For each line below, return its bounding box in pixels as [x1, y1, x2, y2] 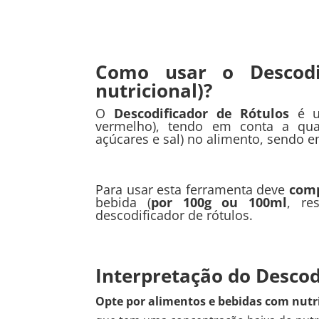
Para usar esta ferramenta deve [95, 181, 289, 199]
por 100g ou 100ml [151, 194, 288, 211]
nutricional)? [95, 78, 213, 104]
